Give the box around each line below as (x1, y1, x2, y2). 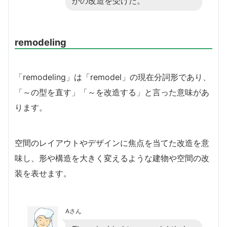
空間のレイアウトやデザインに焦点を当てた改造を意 (15, 137, 209, 148)
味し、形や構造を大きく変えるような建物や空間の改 (15, 153, 209, 163)
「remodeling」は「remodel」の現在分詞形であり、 (15, 71, 211, 82)
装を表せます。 (15, 168, 71, 178)
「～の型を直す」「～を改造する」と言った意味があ (15, 87, 209, 97)
